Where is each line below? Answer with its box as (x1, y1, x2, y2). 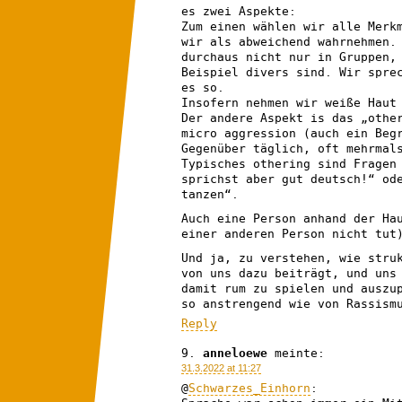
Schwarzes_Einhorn (188, 380, 310, 395)
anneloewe (203, 345, 267, 360)
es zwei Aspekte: (181, 4, 296, 18)
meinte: (275, 345, 325, 360)
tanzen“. (181, 187, 239, 201)
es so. (181, 80, 224, 94)
